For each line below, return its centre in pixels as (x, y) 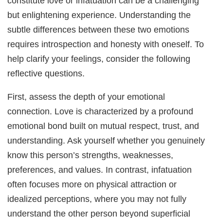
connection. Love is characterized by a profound (100, 111)
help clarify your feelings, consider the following (99, 59)
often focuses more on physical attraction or (92, 184)
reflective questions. (46, 73)
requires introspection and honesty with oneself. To (106, 44)
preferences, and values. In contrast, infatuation (100, 170)
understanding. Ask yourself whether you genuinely (106, 141)
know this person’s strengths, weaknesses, (91, 155)
